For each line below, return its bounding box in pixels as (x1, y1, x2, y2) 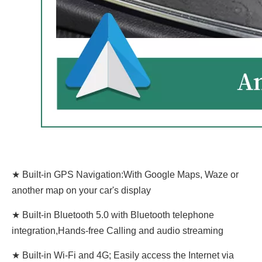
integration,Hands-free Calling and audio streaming (12, 226, 223, 236)
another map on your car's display (12, 185, 151, 195)
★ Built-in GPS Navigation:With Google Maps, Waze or (12, 170, 239, 180)
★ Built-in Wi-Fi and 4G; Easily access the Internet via (12, 250, 234, 260)
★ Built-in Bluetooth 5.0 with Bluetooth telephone (12, 210, 214, 220)
